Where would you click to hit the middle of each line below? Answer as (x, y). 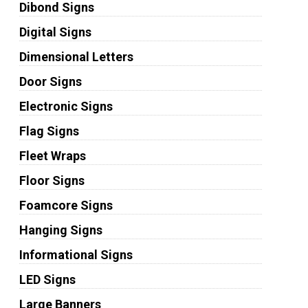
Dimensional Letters (76, 57)
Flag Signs (49, 131)
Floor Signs (52, 180)
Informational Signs (76, 255)
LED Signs (47, 279)
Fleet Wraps (52, 156)
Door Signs (50, 81)
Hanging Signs (60, 230)
